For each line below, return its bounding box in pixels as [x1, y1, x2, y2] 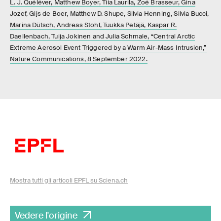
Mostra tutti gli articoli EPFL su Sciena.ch [10, 176, 128, 185]
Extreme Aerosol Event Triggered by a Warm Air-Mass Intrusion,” [10, 43, 207, 52]
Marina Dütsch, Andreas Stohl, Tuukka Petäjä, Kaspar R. [10, 21, 177, 30]
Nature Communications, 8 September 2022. [10, 55, 147, 64]
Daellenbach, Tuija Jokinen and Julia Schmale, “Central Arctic [10, 32, 195, 41]
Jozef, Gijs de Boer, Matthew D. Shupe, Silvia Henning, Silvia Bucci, [10, 9, 209, 18]
